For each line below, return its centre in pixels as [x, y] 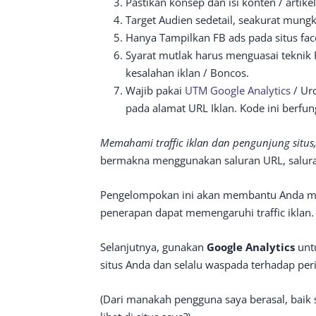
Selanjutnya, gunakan [153, 247]
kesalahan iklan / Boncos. [187, 72]
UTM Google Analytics [238, 90]
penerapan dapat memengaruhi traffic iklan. [207, 212]
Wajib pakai [155, 90]
